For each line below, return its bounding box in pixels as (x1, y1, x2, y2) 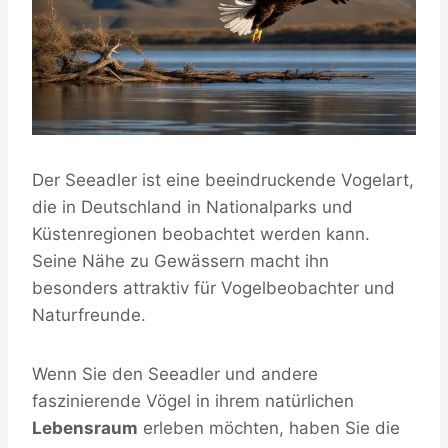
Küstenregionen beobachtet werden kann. (32, 223, 370, 244)
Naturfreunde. (32, 304, 146, 325)
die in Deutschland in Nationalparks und (32, 196, 353, 217)
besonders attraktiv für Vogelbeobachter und (32, 277, 395, 298)
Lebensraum (32, 417, 138, 438)
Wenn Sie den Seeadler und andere (32, 363, 318, 384)
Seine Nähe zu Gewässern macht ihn (32, 250, 329, 271)
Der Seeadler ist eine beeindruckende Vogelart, (32, 169, 414, 190)
